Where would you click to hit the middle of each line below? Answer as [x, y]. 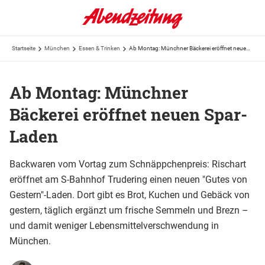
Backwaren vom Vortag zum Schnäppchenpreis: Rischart [128, 164]
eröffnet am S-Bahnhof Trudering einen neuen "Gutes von [128, 179]
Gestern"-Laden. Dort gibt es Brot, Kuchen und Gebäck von [130, 195]
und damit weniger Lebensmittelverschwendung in [114, 225]
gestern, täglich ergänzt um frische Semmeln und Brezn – [129, 210]
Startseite [24, 48]
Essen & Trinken [99, 48]
